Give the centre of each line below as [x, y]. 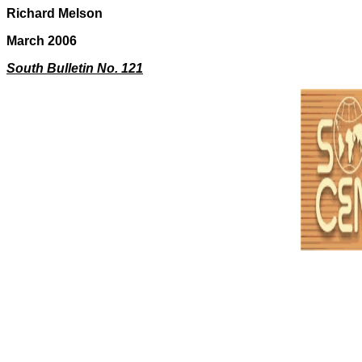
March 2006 [42, 41]
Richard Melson [55, 13]
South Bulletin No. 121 [75, 68]
